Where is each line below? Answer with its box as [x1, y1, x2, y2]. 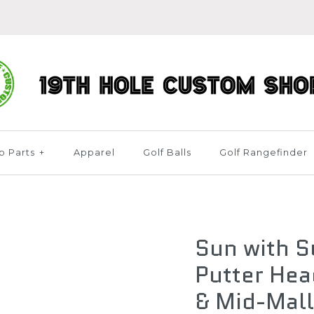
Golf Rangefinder [219, 147, 308, 158]
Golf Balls [142, 147, 191, 158]
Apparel [73, 147, 115, 158]
